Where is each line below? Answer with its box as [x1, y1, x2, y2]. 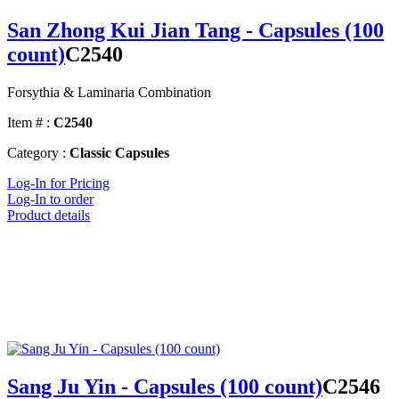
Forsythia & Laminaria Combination [7, 85, 211, 101]
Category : [7, 145, 66, 161]
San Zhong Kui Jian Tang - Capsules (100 [7, 19, 384, 43]
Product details [7, 208, 90, 224]
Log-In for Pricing [7, 175, 110, 191]
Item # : [7, 115, 50, 131]
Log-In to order [7, 191, 94, 208]
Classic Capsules [69, 145, 169, 161]
